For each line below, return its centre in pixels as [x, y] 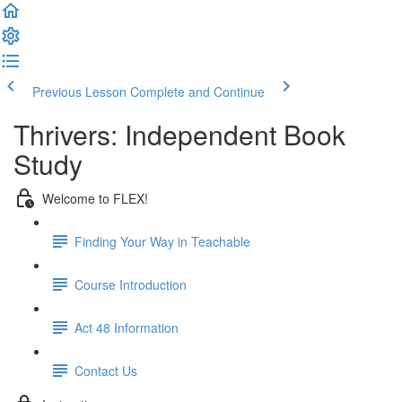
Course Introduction [131, 284]
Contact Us [106, 370]
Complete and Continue [197, 92]
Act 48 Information [127, 327]
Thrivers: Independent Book [179, 134]
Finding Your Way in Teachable [162, 241]
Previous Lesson [79, 92]
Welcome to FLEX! [95, 198]
